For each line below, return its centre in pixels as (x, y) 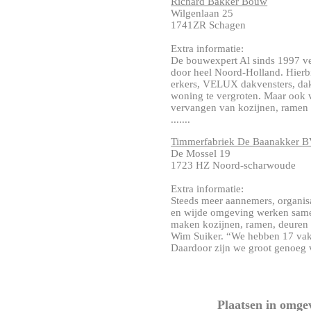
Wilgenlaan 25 (202, 13)
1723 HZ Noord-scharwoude (234, 165)
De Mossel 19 (201, 153)
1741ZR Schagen (209, 25)
